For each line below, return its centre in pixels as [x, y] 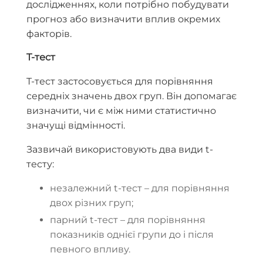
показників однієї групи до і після [132, 234]
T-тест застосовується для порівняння [120, 81]
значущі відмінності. [76, 125]
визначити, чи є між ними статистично [121, 110]
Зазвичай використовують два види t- [120, 149]
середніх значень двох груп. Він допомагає [131, 96]
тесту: [40, 164]
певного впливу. [90, 249]
